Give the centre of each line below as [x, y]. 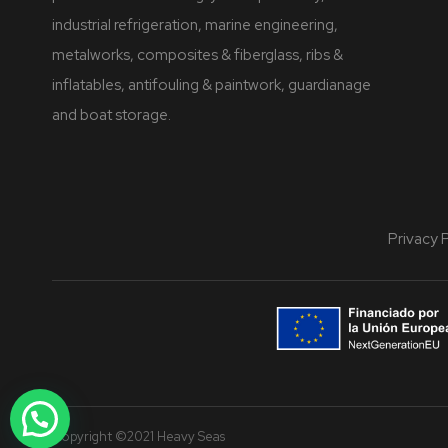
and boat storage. [111, 115]
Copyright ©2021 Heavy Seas [138, 437]
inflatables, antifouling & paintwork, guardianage [211, 85]
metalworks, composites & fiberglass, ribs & [197, 55]
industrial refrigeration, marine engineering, [195, 25]
